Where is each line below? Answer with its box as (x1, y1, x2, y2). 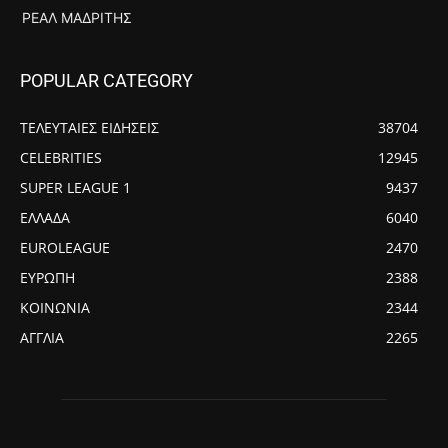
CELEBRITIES (20, 147, 102, 167)
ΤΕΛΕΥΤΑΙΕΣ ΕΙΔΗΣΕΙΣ (20, 117, 159, 137)
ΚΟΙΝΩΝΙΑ (20, 297, 90, 317)
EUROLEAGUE (20, 237, 110, 257)
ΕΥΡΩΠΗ (20, 267, 75, 287)
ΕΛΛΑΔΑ (20, 207, 70, 227)
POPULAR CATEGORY (20, 69, 193, 91)
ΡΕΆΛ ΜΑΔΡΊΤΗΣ (22, 8, 132, 26)
